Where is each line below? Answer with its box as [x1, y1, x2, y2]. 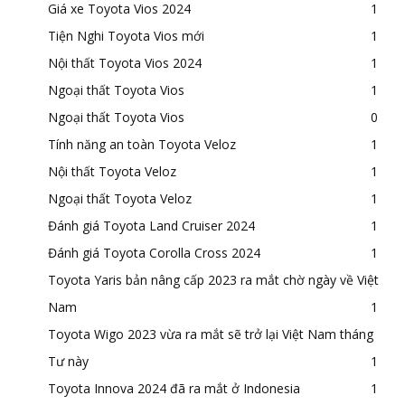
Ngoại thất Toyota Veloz [48, 189, 192, 207]
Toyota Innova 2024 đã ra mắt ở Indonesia [48, 379, 300, 397]
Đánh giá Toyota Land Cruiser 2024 [48, 216, 255, 234]
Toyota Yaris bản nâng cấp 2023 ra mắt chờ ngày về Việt [48, 270, 379, 288]
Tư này [48, 352, 89, 370]
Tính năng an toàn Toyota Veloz [48, 135, 236, 153]
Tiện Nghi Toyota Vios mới [48, 26, 204, 44]
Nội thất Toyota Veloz [48, 162, 176, 180]
